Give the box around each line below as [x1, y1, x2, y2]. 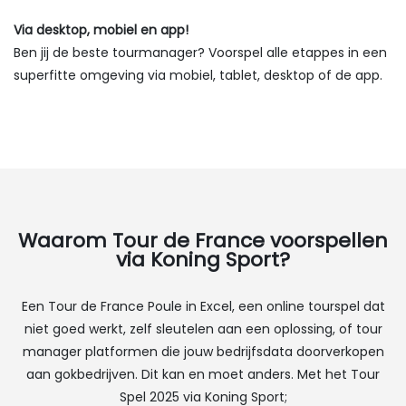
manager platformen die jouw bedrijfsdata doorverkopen [22, 342, 384, 361]
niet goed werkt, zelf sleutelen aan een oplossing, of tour [24, 319, 382, 338]
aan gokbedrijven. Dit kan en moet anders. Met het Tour [26, 364, 380, 383]
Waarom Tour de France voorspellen [18, 226, 388, 255]
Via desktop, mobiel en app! [14, 20, 188, 39]
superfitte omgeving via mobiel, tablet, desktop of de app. [14, 65, 382, 84]
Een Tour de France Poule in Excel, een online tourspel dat [21, 296, 385, 315]
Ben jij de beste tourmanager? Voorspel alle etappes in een [14, 43, 387, 62]
